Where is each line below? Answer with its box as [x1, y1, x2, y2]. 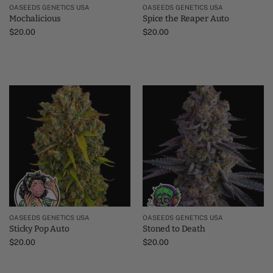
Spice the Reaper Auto [143, 13, 230, 24]
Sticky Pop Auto [9, 223, 69, 234]
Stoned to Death [143, 223, 205, 234]
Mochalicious [9, 13, 62, 24]
